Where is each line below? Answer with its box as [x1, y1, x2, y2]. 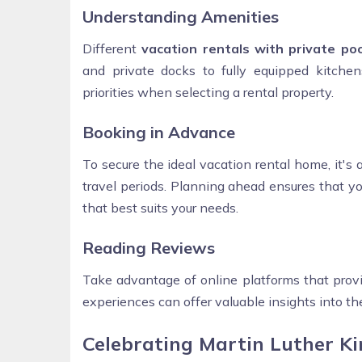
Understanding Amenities [82, 6, 279, 27]
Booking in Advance [82, 121, 235, 142]
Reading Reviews [82, 237, 215, 258]
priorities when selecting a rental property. [82, 83, 334, 100]
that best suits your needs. [82, 199, 238, 216]
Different [82, 40, 142, 57]
